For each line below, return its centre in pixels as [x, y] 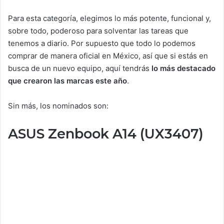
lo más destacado [183, 68]
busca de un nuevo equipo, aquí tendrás [80, 68]
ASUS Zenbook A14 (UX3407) [106, 134]
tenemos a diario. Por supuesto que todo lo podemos [102, 43]
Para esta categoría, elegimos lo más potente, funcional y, [109, 18]
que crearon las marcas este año [67, 81]
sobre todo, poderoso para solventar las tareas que [98, 31]
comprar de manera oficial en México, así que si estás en [108, 56]
